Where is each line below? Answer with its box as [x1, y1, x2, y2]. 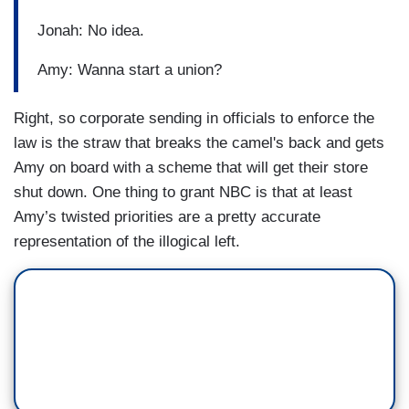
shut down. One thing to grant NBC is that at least [14, 183, 352, 201]
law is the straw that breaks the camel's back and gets [14, 133, 384, 152]
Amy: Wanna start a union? [37, 61, 222, 79]
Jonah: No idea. [37, 22, 144, 40]
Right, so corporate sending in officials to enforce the [14, 109, 374, 127]
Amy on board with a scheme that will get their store [14, 158, 368, 176]
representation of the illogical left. [14, 232, 240, 250]
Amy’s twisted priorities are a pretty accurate [14, 207, 320, 225]
